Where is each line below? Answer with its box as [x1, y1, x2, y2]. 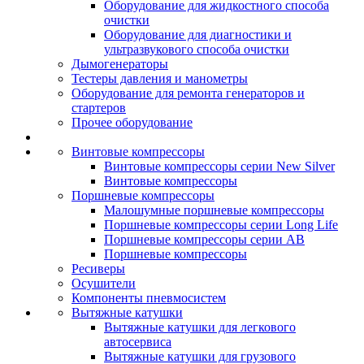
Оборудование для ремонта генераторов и [71, 86, 305, 100]
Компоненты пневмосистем [71, 291, 226, 305]
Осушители [71, 276, 136, 290]
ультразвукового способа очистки [104, 42, 289, 56]
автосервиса [104, 335, 171, 349]
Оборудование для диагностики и [104, 28, 292, 41]
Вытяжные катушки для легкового [104, 320, 296, 334]
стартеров [71, 101, 126, 115]
